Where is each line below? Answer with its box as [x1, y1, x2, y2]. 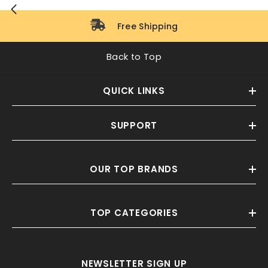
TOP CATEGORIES [90, 206, 178, 219]
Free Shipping [117, 20, 178, 32]
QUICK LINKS [103, 84, 165, 97]
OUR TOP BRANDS [90, 163, 178, 175]
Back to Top [106, 51, 162, 63]
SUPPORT [110, 119, 158, 132]
